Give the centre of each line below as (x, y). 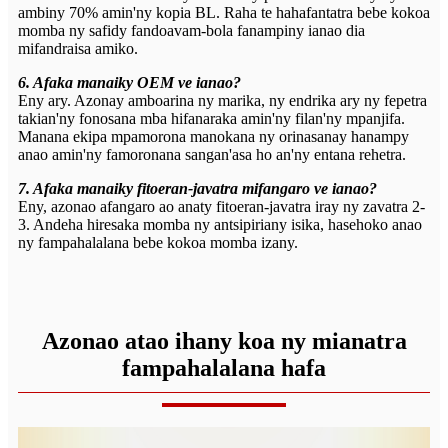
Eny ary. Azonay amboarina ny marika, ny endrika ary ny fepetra (222, 101)
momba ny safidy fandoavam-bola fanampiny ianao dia (191, 31)
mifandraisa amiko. (78, 49)
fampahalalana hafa (224, 368)
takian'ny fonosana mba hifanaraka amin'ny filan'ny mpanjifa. (211, 119)
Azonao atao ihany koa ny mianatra (224, 341)
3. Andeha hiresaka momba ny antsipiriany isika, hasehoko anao (220, 225)
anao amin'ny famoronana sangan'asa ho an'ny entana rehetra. (212, 155)
